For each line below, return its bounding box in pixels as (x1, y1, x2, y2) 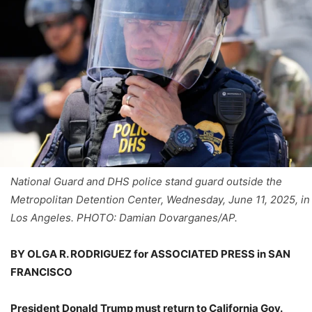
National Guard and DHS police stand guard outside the (10, 174, 282, 188)
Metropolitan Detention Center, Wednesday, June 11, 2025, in (10, 192, 310, 206)
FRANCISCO (10, 265, 72, 279)
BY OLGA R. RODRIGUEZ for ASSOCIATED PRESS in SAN (10, 247, 290, 260)
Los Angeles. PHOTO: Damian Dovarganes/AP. (10, 210, 237, 224)
